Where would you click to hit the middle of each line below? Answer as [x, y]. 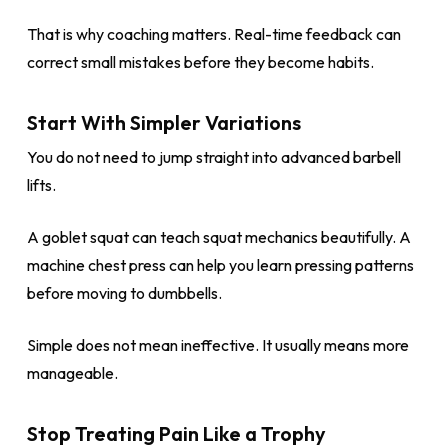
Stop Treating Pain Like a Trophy [176, 433]
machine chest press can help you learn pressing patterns [220, 265]
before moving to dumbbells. [124, 293]
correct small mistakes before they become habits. [200, 62]
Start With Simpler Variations [163, 122]
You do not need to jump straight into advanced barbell [213, 157]
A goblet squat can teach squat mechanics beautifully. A [218, 237]
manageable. [72, 373]
